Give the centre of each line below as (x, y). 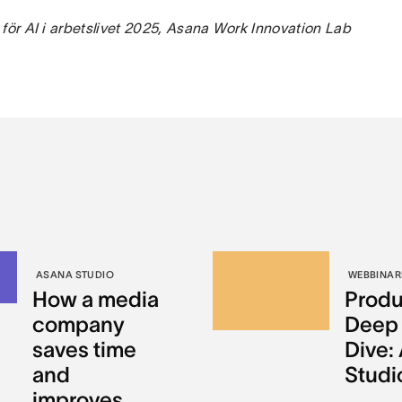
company (78, 324)
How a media (95, 299)
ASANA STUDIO (75, 275)
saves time (84, 350)
